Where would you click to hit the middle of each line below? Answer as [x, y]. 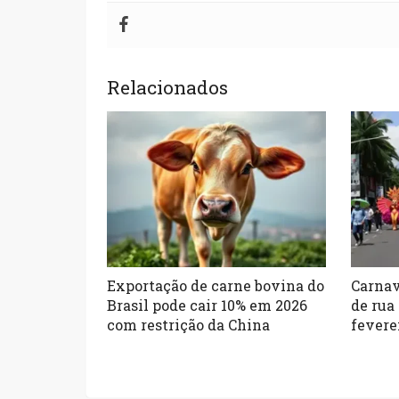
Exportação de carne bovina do [216, 285]
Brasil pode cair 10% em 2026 [208, 305]
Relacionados [168, 88]
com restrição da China [189, 324]
